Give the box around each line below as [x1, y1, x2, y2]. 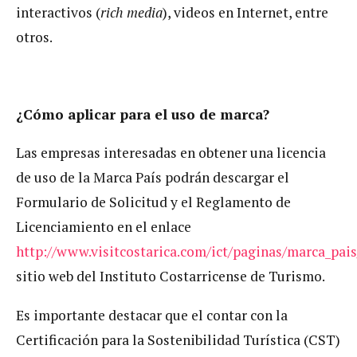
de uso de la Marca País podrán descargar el [16, 168, 289, 187]
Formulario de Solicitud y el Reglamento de [16, 193, 291, 212]
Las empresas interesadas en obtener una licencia [16, 143, 326, 163]
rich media [100, 2, 163, 22]
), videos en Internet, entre [163, 2, 328, 22]
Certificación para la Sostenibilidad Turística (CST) [16, 330, 340, 349]
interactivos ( [16, 2, 100, 22]
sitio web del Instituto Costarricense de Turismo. [16, 267, 325, 286]
